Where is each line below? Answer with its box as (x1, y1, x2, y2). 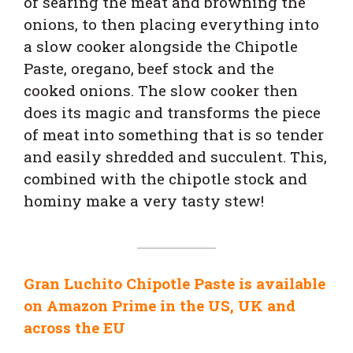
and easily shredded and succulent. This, (24, 147, 327, 167)
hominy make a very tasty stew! (24, 191, 264, 211)
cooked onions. (24, 80, 138, 101)
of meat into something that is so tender (24, 124, 324, 145)
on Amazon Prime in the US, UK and (24, 295, 295, 316)
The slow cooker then (138, 80, 298, 101)
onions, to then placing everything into (24, 14, 319, 35)
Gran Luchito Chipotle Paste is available (24, 273, 325, 294)
